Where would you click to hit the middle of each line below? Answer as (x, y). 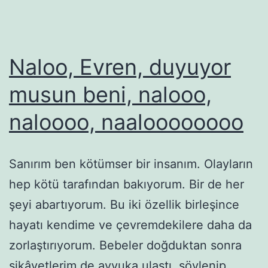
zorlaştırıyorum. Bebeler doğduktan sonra (125, 245)
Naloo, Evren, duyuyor (120, 67)
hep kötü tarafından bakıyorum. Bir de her (127, 184)
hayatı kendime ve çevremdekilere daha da (130, 225)
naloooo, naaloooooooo (126, 122)
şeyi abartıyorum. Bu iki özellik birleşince (124, 204)
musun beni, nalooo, (110, 94)
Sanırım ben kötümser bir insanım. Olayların (131, 164)
